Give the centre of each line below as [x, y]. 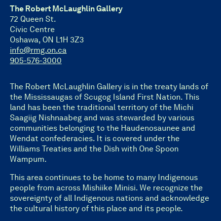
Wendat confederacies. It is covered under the [95, 138]
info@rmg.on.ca [38, 50]
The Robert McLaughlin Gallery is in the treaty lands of [109, 86]
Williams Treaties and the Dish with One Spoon [94, 148]
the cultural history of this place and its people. [96, 208]
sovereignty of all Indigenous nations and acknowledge [110, 198]
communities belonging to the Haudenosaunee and [103, 128]
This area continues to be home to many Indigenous [104, 177]
